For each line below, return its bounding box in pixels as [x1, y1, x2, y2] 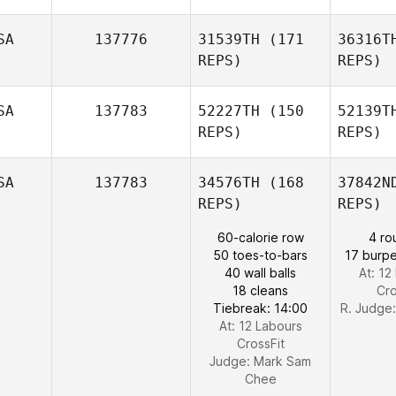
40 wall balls [225, 265, 296, 280]
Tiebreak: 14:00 [213, 301, 308, 316]
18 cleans [232, 283, 288, 298]
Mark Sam [254, 354, 311, 369]
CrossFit [236, 336, 285, 351]
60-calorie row [217, 230, 304, 245]
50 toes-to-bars [213, 247, 308, 263]
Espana [239, 268, 282, 283]
